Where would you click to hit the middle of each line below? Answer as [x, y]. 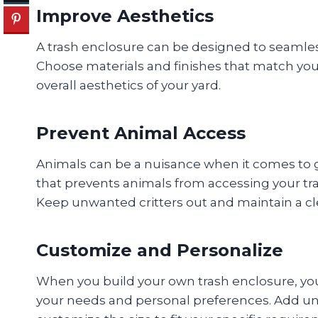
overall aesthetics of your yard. [128, 86]
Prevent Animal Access [141, 133]
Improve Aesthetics [125, 16]
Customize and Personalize [160, 251]
